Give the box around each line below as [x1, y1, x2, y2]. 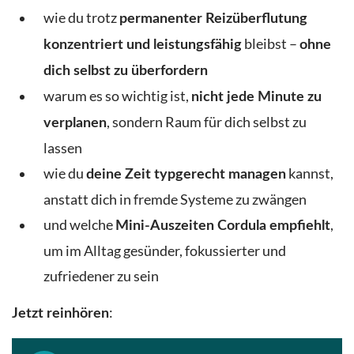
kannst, [286, 164, 333, 182]
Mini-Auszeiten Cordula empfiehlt [115, 218, 330, 232]
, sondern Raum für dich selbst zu [107, 113, 307, 130]
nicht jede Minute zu [191, 89, 322, 104]
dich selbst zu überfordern [43, 63, 208, 77]
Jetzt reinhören [12, 306, 109, 320]
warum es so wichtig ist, [43, 87, 191, 104]
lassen [43, 139, 82, 156]
